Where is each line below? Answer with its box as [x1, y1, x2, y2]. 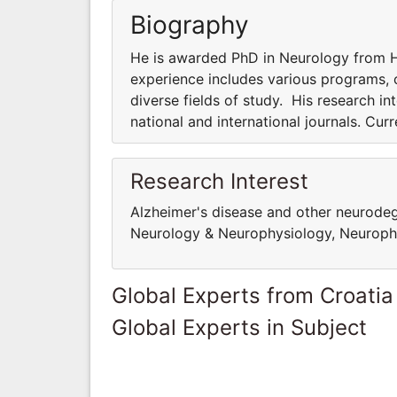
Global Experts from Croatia [112, 282, 393, 308]
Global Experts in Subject [112, 314, 367, 340]
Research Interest [130, 167, 308, 194]
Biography [130, 9, 249, 40]
